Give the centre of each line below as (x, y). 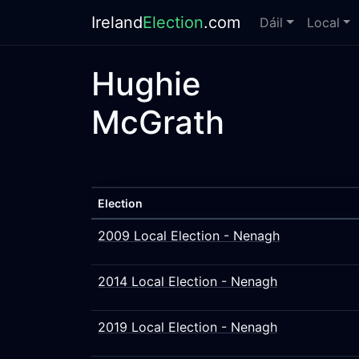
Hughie (146, 84)
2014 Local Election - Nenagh (188, 281)
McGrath (158, 122)
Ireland (117, 22)
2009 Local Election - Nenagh (189, 236)
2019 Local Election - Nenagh (188, 327)
